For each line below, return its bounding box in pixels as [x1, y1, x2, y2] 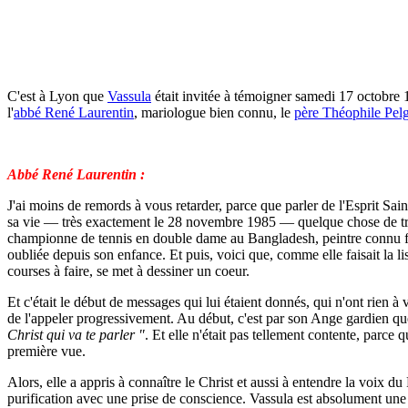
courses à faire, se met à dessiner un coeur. [7, 263, 250, 279]
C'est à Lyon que [7, 88, 107, 104]
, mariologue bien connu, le [134, 105, 294, 120]
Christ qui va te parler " [7, 327, 145, 342]
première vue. [7, 343, 86, 359]
